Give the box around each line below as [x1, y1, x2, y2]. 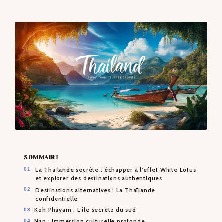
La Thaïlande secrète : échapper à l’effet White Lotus [35, 166, 196, 174]
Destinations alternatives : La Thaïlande [35, 186, 156, 194]
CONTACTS [42, 26, 75, 33]
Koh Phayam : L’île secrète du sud [34, 206, 136, 214]
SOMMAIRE [24, 154, 59, 161]
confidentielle [35, 195, 78, 202]
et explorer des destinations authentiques [35, 175, 162, 182]
